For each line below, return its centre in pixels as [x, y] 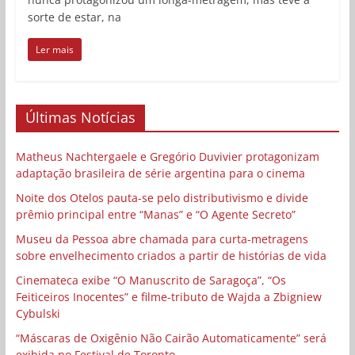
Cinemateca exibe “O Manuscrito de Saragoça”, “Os [151, 280]
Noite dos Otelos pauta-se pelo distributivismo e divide [162, 197]
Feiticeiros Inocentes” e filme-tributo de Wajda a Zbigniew [168, 296]
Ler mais [54, 49]
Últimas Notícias [80, 117]
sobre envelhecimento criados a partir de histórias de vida [171, 255]
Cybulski [38, 313]
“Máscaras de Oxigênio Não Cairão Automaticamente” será [171, 338]
